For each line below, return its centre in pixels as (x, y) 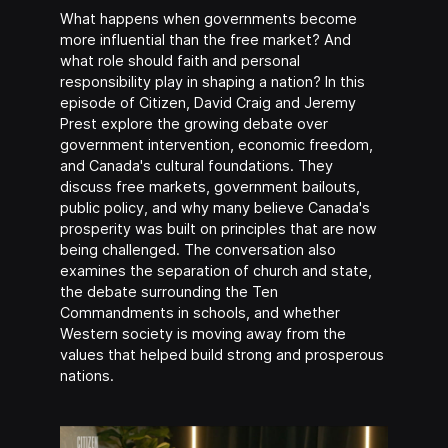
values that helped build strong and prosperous (221, 354)
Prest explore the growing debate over (193, 123)
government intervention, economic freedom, (216, 144)
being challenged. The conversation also (197, 249)
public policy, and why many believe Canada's (214, 207)
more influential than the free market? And (205, 39)
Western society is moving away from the (202, 333)
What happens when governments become (208, 18)
